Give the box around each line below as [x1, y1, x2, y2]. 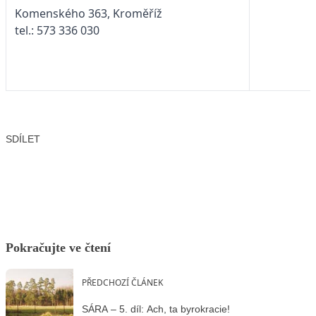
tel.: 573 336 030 [15, 23, 99, 39]
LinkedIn [123, 152, 169, 169]
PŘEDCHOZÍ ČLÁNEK [82, 276, 163, 289]
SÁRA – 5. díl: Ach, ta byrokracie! [82, 303, 230, 315]
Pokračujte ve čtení [6, 241, 111, 255]
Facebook [25, 152, 77, 169]
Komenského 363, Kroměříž [15, 6, 162, 22]
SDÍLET [6, 133, 40, 145]
